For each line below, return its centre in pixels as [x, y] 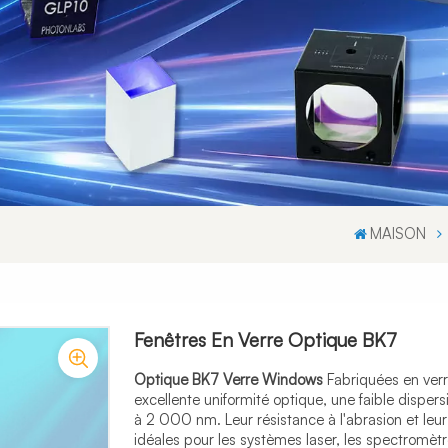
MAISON [398, 234]
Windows [292, 380]
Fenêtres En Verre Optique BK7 [265, 340]
